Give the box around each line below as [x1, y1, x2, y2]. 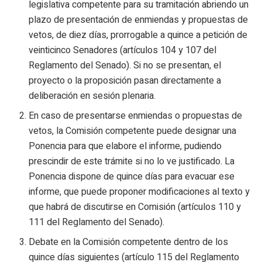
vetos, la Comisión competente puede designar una [29, 123, 237, 138]
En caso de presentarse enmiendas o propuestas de [29, 108, 243, 123]
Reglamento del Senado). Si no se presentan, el [29, 58, 222, 73]
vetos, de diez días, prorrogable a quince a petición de [29, 27, 248, 42]
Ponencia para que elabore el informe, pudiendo [29, 139, 222, 153]
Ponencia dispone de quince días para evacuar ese [29, 169, 235, 184]
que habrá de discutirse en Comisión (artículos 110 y [29, 199, 242, 214]
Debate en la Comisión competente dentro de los [29, 235, 229, 249]
